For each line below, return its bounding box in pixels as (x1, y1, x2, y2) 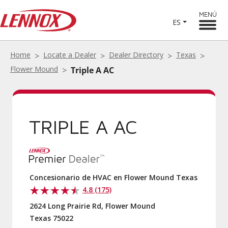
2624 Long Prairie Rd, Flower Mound (30, 201, 155, 211)
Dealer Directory (109, 50, 163, 60)
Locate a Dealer (43, 50, 96, 60)
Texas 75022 (30, 213, 73, 223)
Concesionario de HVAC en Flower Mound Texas (30, 173, 197, 182)
